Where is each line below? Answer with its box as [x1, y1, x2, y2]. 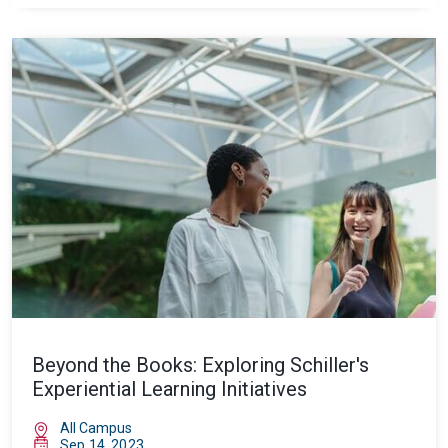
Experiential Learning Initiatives [32, 377, 307, 401]
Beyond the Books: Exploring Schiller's [32, 353, 369, 377]
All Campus [60, 420, 132, 436]
